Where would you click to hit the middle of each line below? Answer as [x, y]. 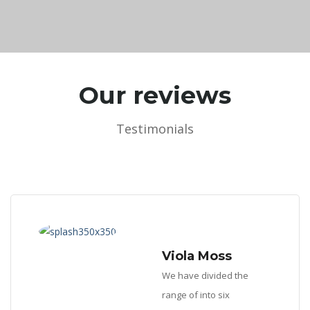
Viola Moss [197, 256]
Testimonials [155, 129]
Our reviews [155, 95]
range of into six [196, 295]
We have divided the [205, 275]
